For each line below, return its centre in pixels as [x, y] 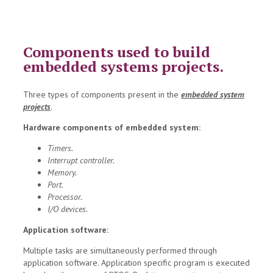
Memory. [62, 173]
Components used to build [117, 52]
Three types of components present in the [102, 95]
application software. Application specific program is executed [136, 263]
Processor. [65, 197]
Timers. [60, 148]
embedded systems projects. [123, 67]
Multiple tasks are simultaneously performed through [120, 251]
